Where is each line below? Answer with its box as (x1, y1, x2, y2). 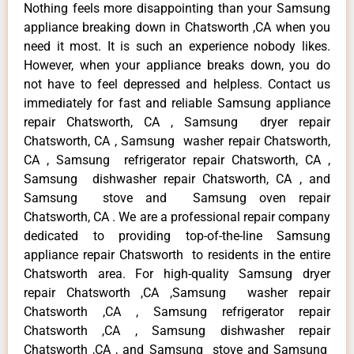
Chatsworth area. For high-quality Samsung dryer (24, 265, 330, 281)
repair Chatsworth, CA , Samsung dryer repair (24, 114, 330, 130)
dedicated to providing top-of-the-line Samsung (24, 228, 330, 243)
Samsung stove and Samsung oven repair (24, 190, 330, 205)
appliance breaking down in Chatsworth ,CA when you (24, 19, 330, 35)
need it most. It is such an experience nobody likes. (24, 38, 330, 54)
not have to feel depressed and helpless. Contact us (24, 76, 330, 92)
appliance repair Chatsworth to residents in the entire (24, 247, 330, 262)
